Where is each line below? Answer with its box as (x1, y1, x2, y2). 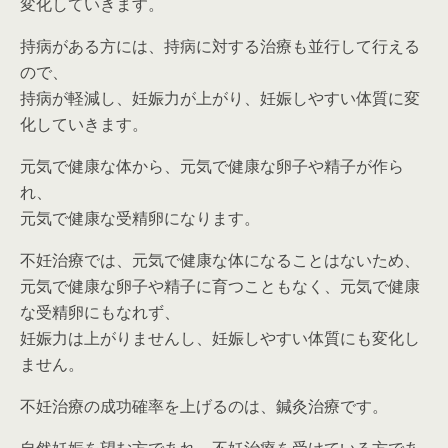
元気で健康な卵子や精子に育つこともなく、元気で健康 (20, 275, 420, 298)
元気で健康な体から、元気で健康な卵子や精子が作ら (20, 155, 404, 178)
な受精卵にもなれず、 (20, 301, 180, 324)
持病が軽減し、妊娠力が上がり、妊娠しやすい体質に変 (20, 87, 420, 110)
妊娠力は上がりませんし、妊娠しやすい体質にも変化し (20, 327, 420, 350)
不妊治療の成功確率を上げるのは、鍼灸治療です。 (20, 395, 388, 418)
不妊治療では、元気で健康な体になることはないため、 (20, 249, 420, 272)
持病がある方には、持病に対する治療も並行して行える (20, 35, 420, 58)
